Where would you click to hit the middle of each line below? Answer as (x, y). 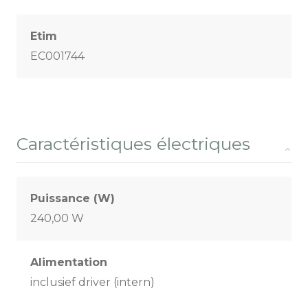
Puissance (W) (73, 199)
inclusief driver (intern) (92, 283)
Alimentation (69, 263)
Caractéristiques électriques (133, 144)
